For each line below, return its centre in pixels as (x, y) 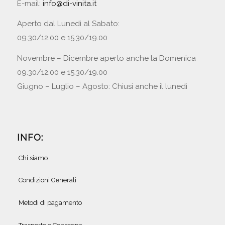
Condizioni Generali (47, 180)
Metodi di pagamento (50, 203)
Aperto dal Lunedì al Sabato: (68, 24)
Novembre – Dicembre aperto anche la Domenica (106, 59)
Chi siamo (33, 158)
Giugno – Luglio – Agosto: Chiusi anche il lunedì (102, 87)
